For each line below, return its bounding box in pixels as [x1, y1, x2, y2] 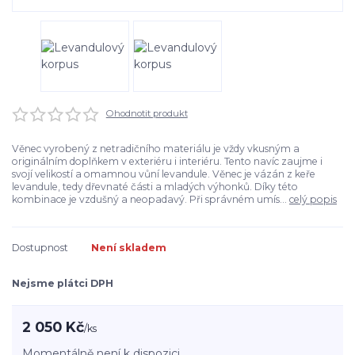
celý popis [289, 193, 337, 205]
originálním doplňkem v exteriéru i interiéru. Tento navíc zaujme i [12, 155, 323, 167]
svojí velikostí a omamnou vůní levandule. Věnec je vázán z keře [12, 167, 315, 180]
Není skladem [91, 241, 166, 254]
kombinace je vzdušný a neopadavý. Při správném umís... [12, 193, 289, 205]
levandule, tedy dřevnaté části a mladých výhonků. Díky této [12, 180, 298, 193]
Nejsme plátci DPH [12, 277, 113, 289]
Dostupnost [12, 241, 68, 254]
